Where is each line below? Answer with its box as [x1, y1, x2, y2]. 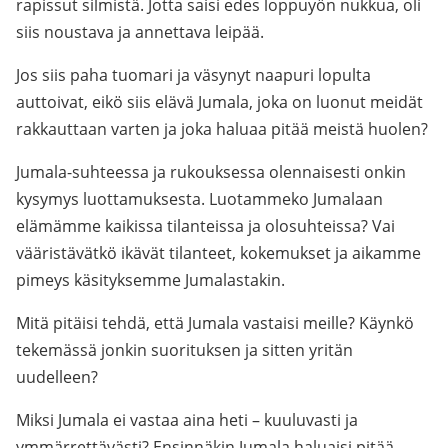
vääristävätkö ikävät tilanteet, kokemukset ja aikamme [16, 242, 421, 264]
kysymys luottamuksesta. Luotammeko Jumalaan [16, 188, 383, 210]
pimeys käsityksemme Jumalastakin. [16, 269, 285, 291]
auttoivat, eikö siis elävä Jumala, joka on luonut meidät [16, 91, 423, 113]
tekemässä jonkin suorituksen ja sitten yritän [16, 339, 353, 361]
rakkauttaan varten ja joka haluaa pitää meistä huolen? [16, 118, 428, 140]
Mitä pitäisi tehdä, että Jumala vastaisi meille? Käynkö [16, 312, 414, 334]
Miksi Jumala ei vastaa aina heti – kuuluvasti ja [16, 409, 358, 431]
